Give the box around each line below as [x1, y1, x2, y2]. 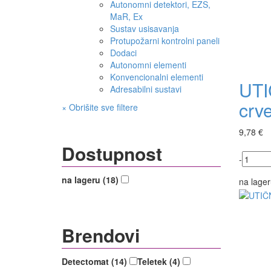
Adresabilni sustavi [110, 83, 181, 96]
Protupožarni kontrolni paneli [110, 34, 220, 47]
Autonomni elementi [110, 59, 186, 71]
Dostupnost [62, 140, 162, 167]
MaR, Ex [110, 10, 143, 23]
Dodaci [110, 47, 137, 59]
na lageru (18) [62, 174, 121, 186]
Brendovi [62, 222, 140, 249]
